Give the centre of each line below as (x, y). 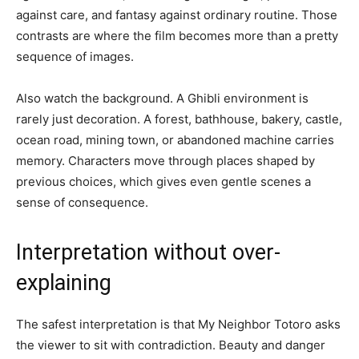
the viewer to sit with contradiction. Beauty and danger (171, 345)
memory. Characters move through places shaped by (165, 161)
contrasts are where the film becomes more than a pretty (177, 36)
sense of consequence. (82, 203)
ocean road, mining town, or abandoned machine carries (175, 140)
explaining (64, 283)
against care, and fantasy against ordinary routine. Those (177, 15)
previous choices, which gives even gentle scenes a (163, 182)
